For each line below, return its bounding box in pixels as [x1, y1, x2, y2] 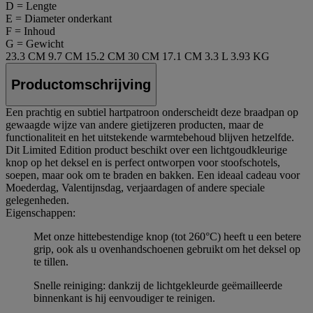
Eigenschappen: [6, 207, 75, 219]
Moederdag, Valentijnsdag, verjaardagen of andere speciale [6, 182, 265, 194]
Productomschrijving [11, 76, 151, 92]
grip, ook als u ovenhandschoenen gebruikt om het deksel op [34, 243, 300, 256]
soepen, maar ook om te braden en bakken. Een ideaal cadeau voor [6, 169, 300, 182]
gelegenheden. [6, 194, 69, 207]
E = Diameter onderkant [6, 12, 112, 24]
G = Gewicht [6, 37, 64, 50]
